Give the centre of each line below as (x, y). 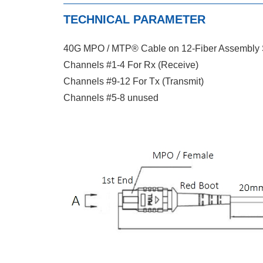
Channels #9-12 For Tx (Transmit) (134, 81)
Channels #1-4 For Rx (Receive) (131, 65)
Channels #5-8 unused (111, 98)
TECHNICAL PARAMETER (134, 19)
